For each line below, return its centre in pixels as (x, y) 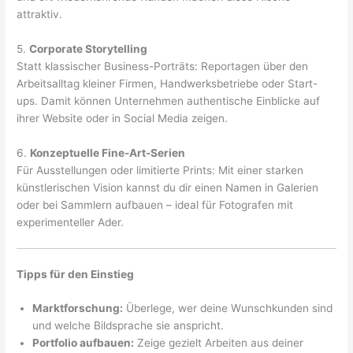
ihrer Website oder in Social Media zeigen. (123, 119)
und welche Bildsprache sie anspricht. (128, 326)
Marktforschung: (78, 308)
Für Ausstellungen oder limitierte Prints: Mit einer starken (160, 171)
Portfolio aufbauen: (84, 343)
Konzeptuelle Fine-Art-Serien (108, 153)
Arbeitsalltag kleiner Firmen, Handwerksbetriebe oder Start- (167, 84)
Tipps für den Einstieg (76, 274)
